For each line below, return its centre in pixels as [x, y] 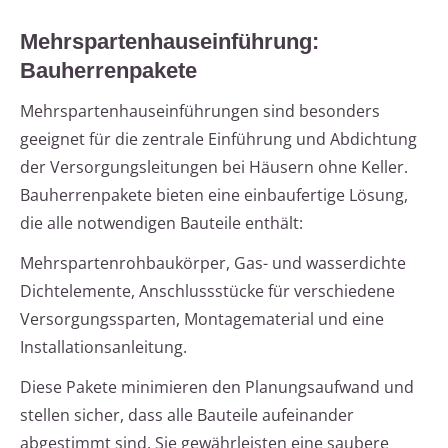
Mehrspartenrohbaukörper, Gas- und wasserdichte [213, 263]
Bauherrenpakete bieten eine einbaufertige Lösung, [214, 195]
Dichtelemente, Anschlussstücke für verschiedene [207, 291]
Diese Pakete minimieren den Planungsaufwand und [217, 387]
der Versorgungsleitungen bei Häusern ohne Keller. [214, 167]
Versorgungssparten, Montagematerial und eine [202, 319]
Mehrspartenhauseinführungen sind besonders [200, 111]
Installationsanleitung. [103, 347]
